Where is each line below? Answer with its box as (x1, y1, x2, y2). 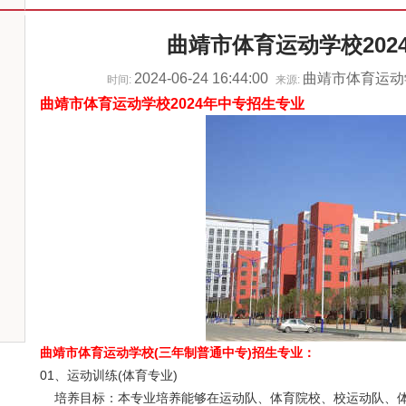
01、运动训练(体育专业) (40, 368, 178, 382)
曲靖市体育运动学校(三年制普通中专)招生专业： (40, 345, 315, 360)
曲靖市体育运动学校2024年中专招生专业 (40, 96, 304, 111)
